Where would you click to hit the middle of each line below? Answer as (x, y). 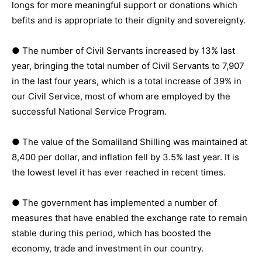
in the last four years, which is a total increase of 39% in (127, 81)
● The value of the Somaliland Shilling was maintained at (130, 142)
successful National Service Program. (89, 111)
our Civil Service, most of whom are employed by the (121, 96)
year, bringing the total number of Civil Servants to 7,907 (128, 65)
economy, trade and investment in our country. (108, 248)
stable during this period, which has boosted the (111, 233)
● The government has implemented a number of (114, 202)
